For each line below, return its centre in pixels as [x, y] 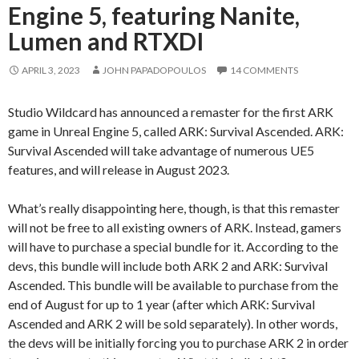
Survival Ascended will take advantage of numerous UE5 [161, 150]
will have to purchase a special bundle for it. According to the [173, 246]
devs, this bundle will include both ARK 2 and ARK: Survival [168, 265]
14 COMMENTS [264, 70]
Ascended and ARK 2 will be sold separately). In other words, [173, 323]
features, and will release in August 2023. [119, 169]
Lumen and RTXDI [106, 40]
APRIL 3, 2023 [51, 70]
